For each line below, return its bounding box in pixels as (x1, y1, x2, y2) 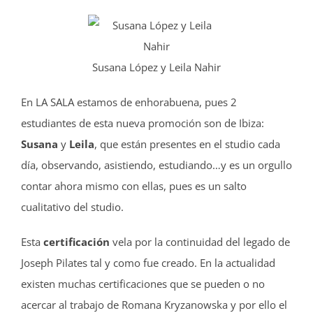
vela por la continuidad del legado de (110, 235, 290, 249)
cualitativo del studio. (21, 200, 124, 214)
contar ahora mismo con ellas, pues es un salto (21, 179, 247, 194)
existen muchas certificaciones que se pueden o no (21, 277, 265, 291)
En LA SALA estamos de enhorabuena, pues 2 (21, 95, 237, 110)
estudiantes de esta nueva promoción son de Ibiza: (21, 116, 264, 131)
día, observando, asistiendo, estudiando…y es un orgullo (21, 158, 292, 173)
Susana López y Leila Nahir (92, 60, 221, 75)
